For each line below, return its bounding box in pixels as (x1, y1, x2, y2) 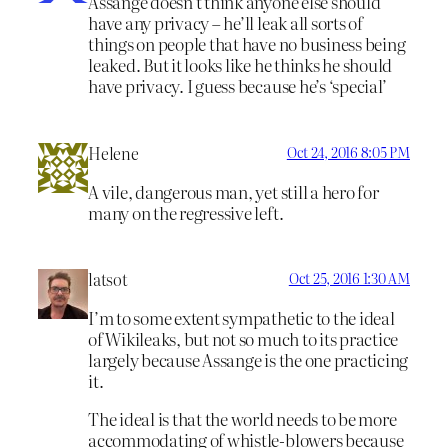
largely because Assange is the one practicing (88, 347, 409, 373)
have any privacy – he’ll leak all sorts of (88, 10, 363, 36)
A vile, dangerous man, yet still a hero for (88, 178, 379, 204)
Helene (88, 140, 139, 165)
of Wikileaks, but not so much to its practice (88, 326, 399, 352)
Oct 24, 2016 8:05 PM (286, 141, 410, 162)
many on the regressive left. (88, 199, 284, 225)
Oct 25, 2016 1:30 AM (288, 268, 410, 289)
